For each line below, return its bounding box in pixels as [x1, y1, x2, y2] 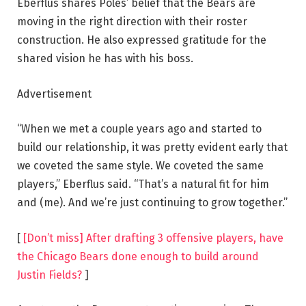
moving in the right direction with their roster [17, 14, 247, 28]
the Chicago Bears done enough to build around [17, 249, 259, 263]
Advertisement [17, 87, 92, 100]
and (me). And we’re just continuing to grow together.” [17, 196, 288, 210]
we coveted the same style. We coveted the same [17, 159, 264, 173]
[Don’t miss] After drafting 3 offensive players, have [23, 231, 283, 245]
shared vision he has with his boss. [17, 51, 193, 65]
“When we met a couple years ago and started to [17, 122, 262, 136]
